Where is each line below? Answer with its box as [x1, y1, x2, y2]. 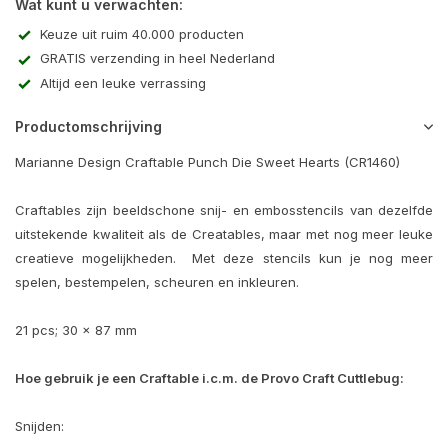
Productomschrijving [15, 118, 162, 136]
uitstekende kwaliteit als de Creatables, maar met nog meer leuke [15, 226, 433, 243]
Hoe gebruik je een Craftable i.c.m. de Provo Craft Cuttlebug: [15, 370, 404, 387]
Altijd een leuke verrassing [40, 74, 206, 91]
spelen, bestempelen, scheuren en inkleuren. [15, 274, 299, 291]
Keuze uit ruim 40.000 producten [40, 26, 244, 42]
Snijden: [15, 418, 68, 435]
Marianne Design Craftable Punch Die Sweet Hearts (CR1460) [15, 154, 400, 171]
